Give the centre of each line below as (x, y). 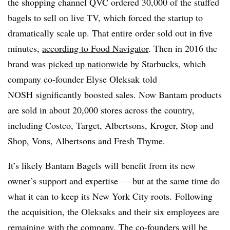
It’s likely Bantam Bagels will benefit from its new (102, 165)
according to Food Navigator (95, 48)
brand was (28, 63)
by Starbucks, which (167, 63)
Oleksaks (98, 211)
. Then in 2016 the (183, 48)
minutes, (25, 48)
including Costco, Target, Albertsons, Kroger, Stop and (111, 125)
